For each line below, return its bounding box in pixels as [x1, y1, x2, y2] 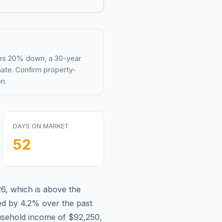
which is [10, 184, 43, 194]
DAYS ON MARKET [13, 122, 69, 130]
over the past [40, 198, 92, 208]
